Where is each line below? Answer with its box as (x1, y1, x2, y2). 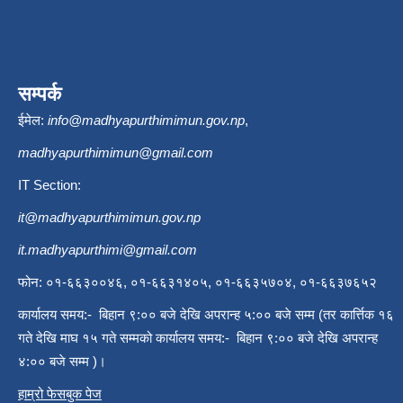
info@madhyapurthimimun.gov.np (48, 112, 245, 129)
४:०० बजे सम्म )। (18, 354, 106, 370)
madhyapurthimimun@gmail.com (18, 145, 213, 161)
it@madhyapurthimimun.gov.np (18, 210, 201, 226)
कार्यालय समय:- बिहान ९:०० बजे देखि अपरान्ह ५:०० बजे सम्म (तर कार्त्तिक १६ (18, 307, 394, 323)
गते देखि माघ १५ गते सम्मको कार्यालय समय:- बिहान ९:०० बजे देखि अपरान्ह (18, 330, 378, 346)
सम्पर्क (18, 83, 61, 106)
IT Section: (18, 177, 81, 193)
